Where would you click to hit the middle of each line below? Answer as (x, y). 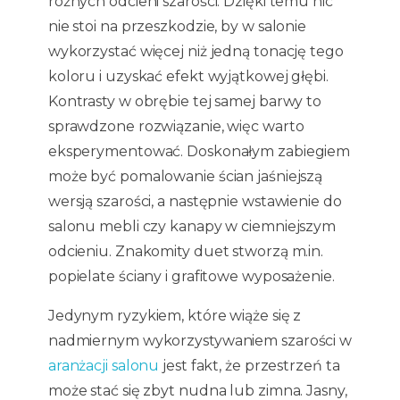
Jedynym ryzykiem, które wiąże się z (175, 315)
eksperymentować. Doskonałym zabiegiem (199, 151)
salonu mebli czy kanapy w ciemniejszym (192, 226)
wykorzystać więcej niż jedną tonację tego (196, 51)
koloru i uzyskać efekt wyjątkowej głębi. (188, 76)
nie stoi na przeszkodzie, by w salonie (177, 26)
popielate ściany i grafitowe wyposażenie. (191, 276)
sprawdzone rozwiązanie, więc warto (176, 126)
